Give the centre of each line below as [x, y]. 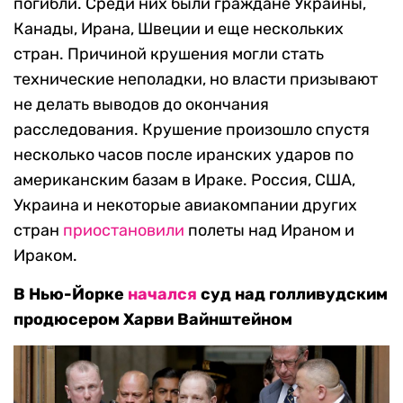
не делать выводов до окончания [141, 105]
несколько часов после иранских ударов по [184, 155]
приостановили [124, 231]
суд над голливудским [292, 295]
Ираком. [45, 256]
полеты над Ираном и [269, 231]
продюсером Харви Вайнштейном [153, 320]
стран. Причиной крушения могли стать [169, 54]
